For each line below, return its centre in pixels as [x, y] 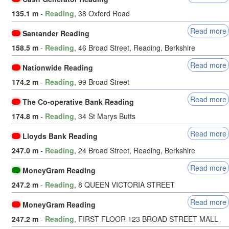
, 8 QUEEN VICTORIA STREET [124, 185]
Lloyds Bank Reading [60, 136]
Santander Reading [56, 33]
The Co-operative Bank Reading [78, 102]
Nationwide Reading [58, 68]
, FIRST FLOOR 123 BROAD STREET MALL [146, 219]
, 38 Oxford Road [102, 14]
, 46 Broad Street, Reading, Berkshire [135, 48]
